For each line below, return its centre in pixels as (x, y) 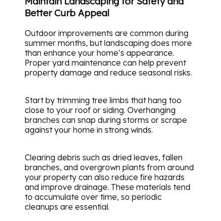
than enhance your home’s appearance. (99, 53)
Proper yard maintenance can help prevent (105, 63)
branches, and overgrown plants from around (109, 167)
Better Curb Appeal (67, 13)
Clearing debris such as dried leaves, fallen (104, 158)
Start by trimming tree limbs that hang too (103, 100)
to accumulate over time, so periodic (93, 197)
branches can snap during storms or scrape (106, 120)
